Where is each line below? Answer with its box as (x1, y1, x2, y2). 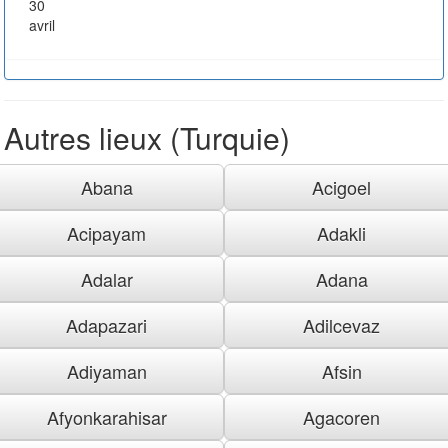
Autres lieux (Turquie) (4, 115, 290, 159)
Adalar (80, 265, 133, 292)
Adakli (317, 219, 366, 246)
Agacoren (303, 403, 380, 430)
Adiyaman (66, 357, 147, 384)
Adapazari (66, 311, 147, 338)
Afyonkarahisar (46, 403, 167, 430)
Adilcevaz (303, 311, 380, 338)
